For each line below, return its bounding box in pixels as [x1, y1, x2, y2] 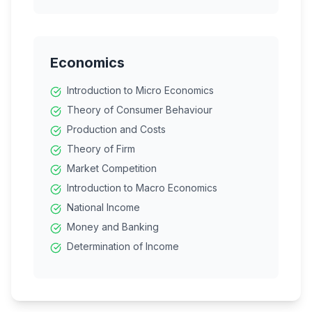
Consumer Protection [67, 34, 164, 46]
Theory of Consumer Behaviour [67, 104, 212, 116]
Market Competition [67, 162, 157, 174]
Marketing [67, 15, 113, 26]
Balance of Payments [67, 279, 164, 291]
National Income [67, 201, 140, 213]
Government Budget [67, 260, 159, 272]
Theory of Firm [67, 143, 135, 155]
